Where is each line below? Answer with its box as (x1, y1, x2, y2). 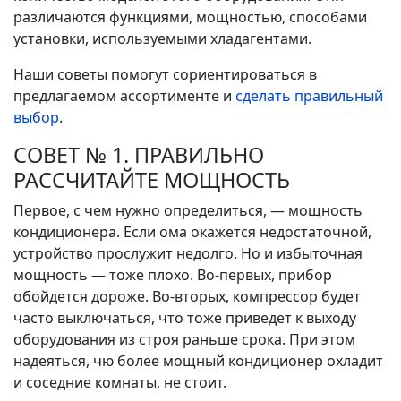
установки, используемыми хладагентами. (13, 29, 311, 49)
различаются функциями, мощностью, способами (13, 7, 367, 28)
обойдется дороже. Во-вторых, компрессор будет (13, 286, 361, 307)
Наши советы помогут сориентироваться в (13, 64, 317, 85)
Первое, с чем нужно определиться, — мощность (13, 200, 363, 221)
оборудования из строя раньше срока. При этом (13, 329, 355, 350)
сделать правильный (235, 86, 383, 107)
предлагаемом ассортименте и (13, 86, 235, 107)
